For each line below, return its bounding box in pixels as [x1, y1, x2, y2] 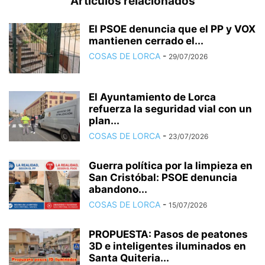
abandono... [89, 183, 147, 195]
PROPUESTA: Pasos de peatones [89, 228, 248, 240]
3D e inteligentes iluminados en [89, 240, 246, 252]
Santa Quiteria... [89, 252, 169, 264]
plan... [89, 115, 119, 127]
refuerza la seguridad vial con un [89, 103, 252, 115]
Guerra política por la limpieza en [89, 160, 253, 172]
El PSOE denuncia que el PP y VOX [89, 23, 256, 35]
